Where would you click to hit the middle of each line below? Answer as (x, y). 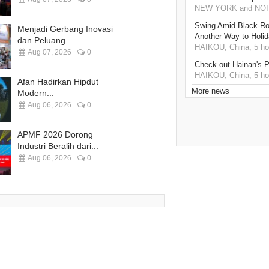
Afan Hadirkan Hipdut (58, 82)
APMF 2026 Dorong (55, 135)
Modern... (36, 93)
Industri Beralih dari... (58, 146)
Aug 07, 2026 (49, 53)
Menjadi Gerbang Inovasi (65, 29)
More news (210, 91)
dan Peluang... (45, 41)
